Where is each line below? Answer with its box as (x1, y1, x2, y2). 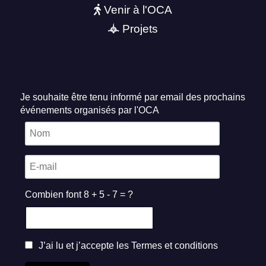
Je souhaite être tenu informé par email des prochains (20, 91, 245, 102)
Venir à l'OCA (104, 4, 172, 17)
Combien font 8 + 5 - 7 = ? (25, 189, 133, 199)
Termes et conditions (131, 240, 218, 251)
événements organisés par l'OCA (20, 104, 159, 115)
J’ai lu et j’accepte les (36, 240, 131, 251)
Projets (122, 22, 158, 35)
